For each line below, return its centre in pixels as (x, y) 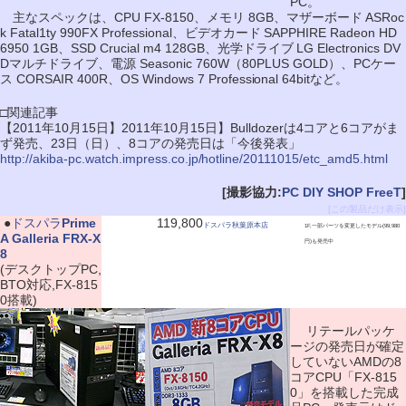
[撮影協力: (252, 192)
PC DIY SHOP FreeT (342, 192)
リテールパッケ (343, 331)
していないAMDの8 (346, 362)
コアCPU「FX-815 (343, 377)
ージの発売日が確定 (347, 346)
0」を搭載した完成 (344, 392)
